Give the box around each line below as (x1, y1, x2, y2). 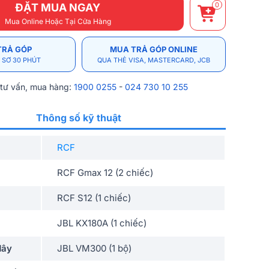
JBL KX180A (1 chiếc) (57, 217, 147, 229)
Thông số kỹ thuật (36, 112, 121, 124)
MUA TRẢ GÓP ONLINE (110, 44, 198, 54)
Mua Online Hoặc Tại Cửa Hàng (4, 16, 111, 26)
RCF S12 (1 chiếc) (57, 192, 131, 204)
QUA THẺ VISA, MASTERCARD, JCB (97, 56, 210, 64)
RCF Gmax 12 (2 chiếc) (57, 167, 153, 178)
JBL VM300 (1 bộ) (57, 243, 131, 254)
